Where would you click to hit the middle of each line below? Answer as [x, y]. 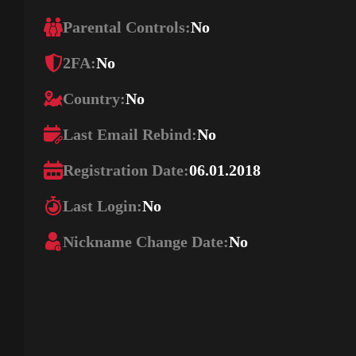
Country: [94, 99]
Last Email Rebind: [130, 134]
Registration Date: [126, 170]
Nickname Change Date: [146, 242]
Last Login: [103, 206]
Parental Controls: [127, 27]
